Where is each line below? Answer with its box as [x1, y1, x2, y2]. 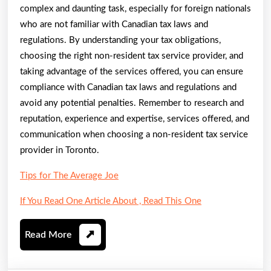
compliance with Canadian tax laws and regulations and [20, 82, 237, 92]
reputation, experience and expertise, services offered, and [20, 114, 249, 123]
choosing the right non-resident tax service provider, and [20, 51, 243, 60]
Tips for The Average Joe [20, 171, 119, 180]
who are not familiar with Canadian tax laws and [20, 19, 208, 29]
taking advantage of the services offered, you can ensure [20, 67, 243, 76]
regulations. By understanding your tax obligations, [20, 35, 221, 45]
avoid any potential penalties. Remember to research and [20, 98, 244, 108]
